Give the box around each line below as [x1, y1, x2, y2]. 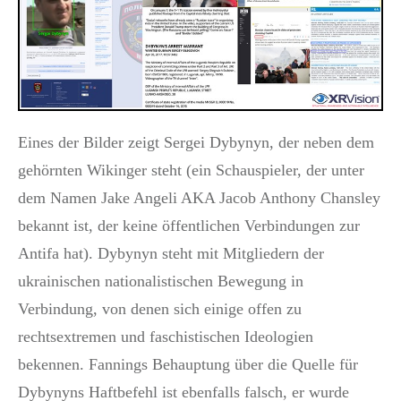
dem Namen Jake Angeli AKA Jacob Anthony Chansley [18, 188, 380, 207]
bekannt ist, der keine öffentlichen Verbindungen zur [18, 216, 360, 235]
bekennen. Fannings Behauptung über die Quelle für [18, 354, 358, 373]
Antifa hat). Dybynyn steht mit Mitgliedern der [18, 243, 324, 262]
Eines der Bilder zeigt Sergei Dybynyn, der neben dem [18, 132, 374, 151]
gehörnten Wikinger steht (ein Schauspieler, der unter [18, 160, 364, 179]
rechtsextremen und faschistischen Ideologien [18, 327, 313, 346]
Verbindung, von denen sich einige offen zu [18, 299, 302, 318]
